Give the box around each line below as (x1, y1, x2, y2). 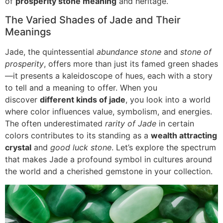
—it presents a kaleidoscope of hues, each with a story (5, 71, 213, 81)
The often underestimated (5, 118, 105, 129)
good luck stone (50, 142, 111, 153)
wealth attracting (151, 130, 217, 141)
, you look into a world (125, 95, 211, 105)
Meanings (5, 26, 51, 38)
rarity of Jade (105, 118, 156, 129)
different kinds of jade (40, 95, 125, 105)
